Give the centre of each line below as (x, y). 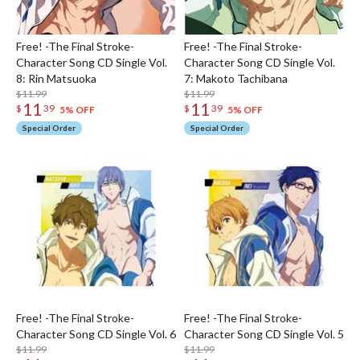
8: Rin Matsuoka (56, 79)
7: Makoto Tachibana (236, 79)
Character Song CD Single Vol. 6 (96, 334)
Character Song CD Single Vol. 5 (264, 334)
